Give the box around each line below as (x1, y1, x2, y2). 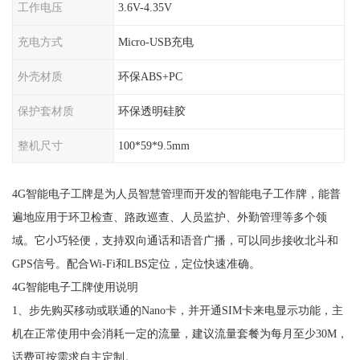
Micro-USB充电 (118, 35, 194, 49)
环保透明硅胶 (118, 104, 186, 117)
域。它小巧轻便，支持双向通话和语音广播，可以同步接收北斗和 (11, 234, 338, 247)
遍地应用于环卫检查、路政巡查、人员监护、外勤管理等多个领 (11, 211, 327, 224)
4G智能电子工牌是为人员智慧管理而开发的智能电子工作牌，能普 (11, 187, 341, 201)
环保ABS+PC (118, 69, 183, 83)
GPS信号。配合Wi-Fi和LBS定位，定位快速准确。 (11, 257, 260, 271)
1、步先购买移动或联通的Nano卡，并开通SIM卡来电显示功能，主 (11, 304, 343, 317)
